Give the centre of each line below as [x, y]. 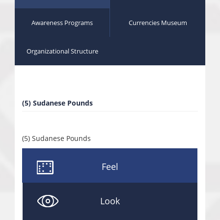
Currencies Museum [158, 23]
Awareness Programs [62, 23]
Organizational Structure [63, 51]
